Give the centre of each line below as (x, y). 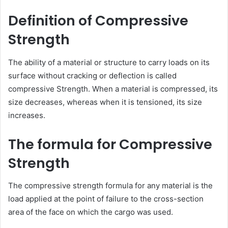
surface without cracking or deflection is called (92, 75)
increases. (27, 115)
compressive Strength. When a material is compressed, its (113, 89)
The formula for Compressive (110, 144)
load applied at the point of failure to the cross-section (106, 199)
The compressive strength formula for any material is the (110, 186)
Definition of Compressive (98, 21)
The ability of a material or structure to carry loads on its (109, 62)
